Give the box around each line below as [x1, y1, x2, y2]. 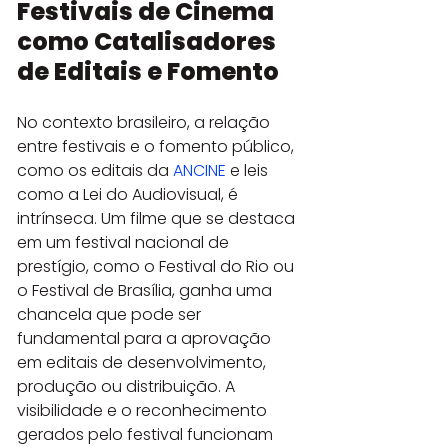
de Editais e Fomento [17, 54, 279, 88]
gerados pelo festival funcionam [17, 422, 277, 446]
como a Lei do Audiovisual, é [17, 182, 242, 206]
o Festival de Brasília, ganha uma [17, 278, 276, 302]
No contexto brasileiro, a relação [17, 110, 274, 134]
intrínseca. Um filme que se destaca [17, 206, 299, 230]
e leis [226, 158, 272, 182]
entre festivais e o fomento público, [17, 134, 298, 158]
